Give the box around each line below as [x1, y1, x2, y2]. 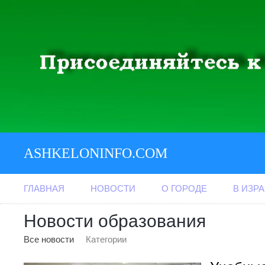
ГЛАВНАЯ [24, 183, 64, 193]
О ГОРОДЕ [161, 183, 207, 193]
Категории [86, 234, 127, 244]
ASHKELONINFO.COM [24, 145, 167, 161]
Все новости [24, 234, 74, 244]
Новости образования [24, 211, 206, 231]
